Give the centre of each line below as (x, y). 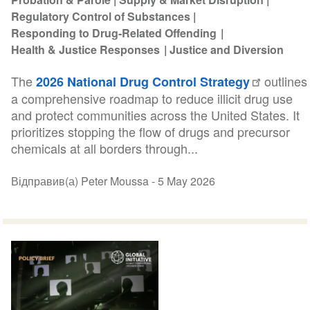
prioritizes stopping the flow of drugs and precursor (151, 131)
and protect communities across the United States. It (156, 115)
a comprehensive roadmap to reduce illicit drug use (152, 98)
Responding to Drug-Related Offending (115, 33)
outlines (284, 81)
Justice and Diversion (227, 49)
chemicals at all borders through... (105, 148)
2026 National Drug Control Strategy (143, 81)
